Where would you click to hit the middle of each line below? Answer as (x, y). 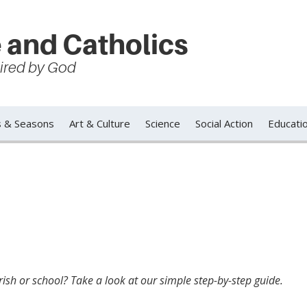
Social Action (224, 123)
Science (163, 123)
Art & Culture (100, 123)
